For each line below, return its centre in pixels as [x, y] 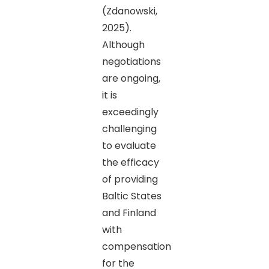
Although [123, 44]
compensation [136, 246]
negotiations [131, 61]
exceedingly [130, 112]
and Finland [129, 213]
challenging [129, 128]
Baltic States [131, 196]
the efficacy [130, 162]
